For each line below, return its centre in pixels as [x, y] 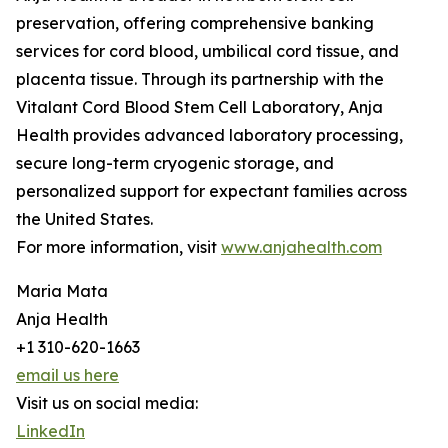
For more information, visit [118, 247]
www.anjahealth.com [301, 247]
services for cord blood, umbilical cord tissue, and [207, 51]
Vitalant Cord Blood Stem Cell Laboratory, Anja [199, 107]
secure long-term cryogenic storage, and [175, 163]
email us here [67, 375]
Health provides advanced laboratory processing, [209, 135]
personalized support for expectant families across [211, 191]
